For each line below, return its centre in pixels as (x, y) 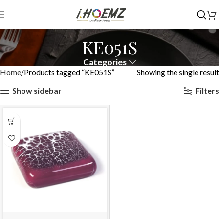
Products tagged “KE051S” (69, 72)
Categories (105, 62)
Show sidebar (37, 90)
